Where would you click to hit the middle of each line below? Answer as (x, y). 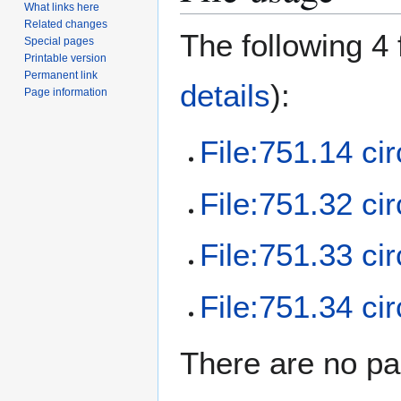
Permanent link (61, 75)
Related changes (66, 24)
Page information (66, 92)
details (225, 96)
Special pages (60, 41)
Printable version (66, 58)
